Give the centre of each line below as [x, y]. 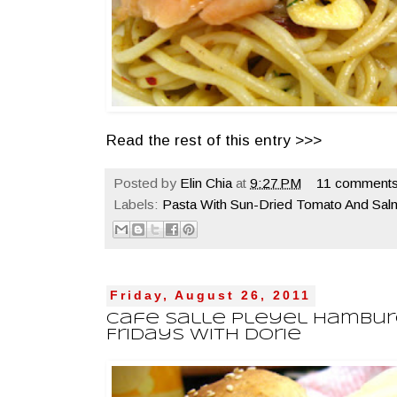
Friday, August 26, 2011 [211, 296]
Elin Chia [206, 183]
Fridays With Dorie [204, 335]
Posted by [147, 183]
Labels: [138, 204]
